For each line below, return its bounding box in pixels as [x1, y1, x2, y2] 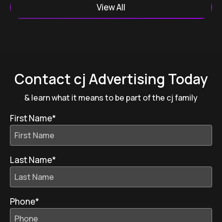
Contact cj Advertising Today [14, 69, 208, 88]
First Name [10, 112, 52, 124]
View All [97, 1, 125, 13]
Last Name [10, 154, 52, 166]
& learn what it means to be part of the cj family [24, 92, 198, 103]
